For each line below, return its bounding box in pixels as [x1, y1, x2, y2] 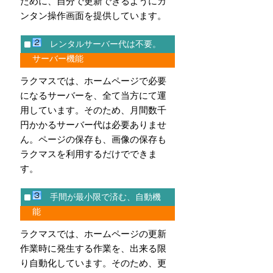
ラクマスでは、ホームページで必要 [20, 76, 166, 86]
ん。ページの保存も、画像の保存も [20, 134, 166, 144]
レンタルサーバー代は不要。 [41, 39, 161, 49]
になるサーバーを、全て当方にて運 [20, 90, 166, 101]
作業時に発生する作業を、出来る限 [20, 243, 166, 253]
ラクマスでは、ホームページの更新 [20, 229, 166, 239]
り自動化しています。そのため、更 [20, 258, 166, 268]
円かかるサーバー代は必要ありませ [20, 119, 166, 130]
